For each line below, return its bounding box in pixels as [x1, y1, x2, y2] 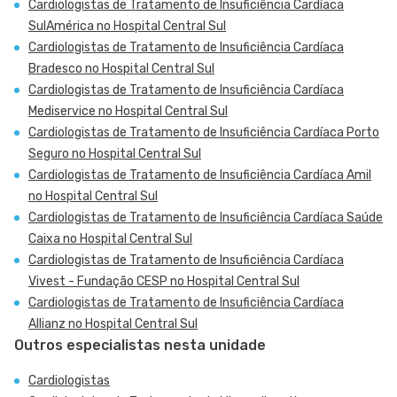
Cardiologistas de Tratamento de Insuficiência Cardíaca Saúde [28, 210, 383, 225]
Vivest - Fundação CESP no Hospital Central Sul [28, 274, 300, 289]
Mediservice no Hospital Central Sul [28, 104, 228, 119]
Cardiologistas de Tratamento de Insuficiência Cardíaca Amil [28, 167, 371, 183]
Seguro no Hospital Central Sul [28, 146, 201, 161]
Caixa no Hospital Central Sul [28, 231, 192, 246]
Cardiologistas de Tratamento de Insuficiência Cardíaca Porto [28, 125, 379, 140]
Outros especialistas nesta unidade [14, 337, 266, 354]
